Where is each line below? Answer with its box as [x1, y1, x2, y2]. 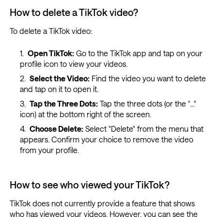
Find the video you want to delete [89, 74, 206, 83]
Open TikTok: [27, 48, 74, 58]
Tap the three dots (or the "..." [97, 99, 196, 108]
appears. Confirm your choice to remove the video [19, 135, 193, 144]
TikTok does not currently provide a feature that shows [10, 199, 195, 208]
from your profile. [19, 145, 79, 155]
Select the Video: [29, 74, 90, 83]
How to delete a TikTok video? [10, 6, 138, 18]
